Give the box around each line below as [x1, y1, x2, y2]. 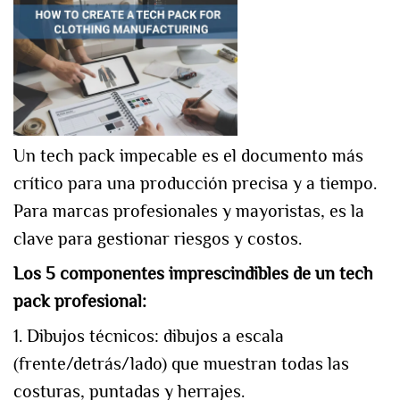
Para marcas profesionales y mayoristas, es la [13, 201, 364, 221]
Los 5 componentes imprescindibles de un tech [13, 263, 373, 284]
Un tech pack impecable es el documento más [13, 146, 363, 166]
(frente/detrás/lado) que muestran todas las [13, 354, 349, 374]
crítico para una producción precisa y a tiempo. [13, 173, 377, 194]
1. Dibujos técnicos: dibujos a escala [13, 326, 284, 346]
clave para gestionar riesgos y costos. [13, 229, 302, 249]
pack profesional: [13, 291, 146, 312]
